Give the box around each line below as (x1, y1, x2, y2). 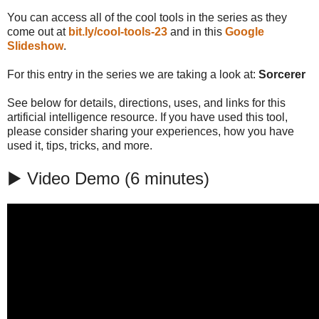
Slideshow (7, 40, 63, 53)
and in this (167, 26, 225, 38)
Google (225, 26, 264, 38)
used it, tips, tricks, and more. (7, 140, 152, 152)
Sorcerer (258, 68, 305, 81)
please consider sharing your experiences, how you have (7, 125, 294, 138)
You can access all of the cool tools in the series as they (7, 11, 287, 24)
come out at (7, 26, 68, 38)
